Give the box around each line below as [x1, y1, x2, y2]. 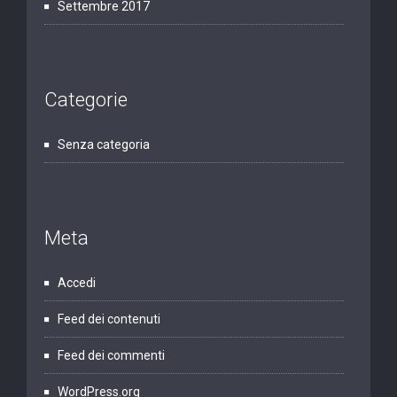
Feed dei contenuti [58, 312, 160, 327]
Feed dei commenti [58, 348, 165, 363]
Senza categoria [58, 137, 150, 152]
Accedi [58, 276, 96, 291]
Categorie [44, 89, 128, 112]
